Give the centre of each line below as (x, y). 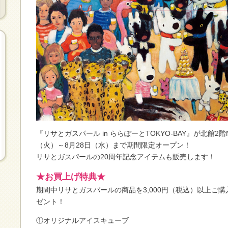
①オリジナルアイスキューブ (82, 220)
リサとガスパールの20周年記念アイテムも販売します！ (126, 157)
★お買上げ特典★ (71, 177)
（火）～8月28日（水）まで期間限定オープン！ (113, 145)
